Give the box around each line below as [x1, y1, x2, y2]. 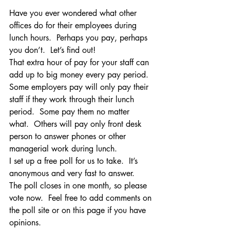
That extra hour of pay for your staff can [9, 56, 151, 68]
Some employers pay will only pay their [9, 81, 151, 92]
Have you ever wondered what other [9, 7, 139, 18]
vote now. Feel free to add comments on [9, 192, 154, 203]
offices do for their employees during [9, 20, 139, 31]
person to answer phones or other [9, 130, 128, 142]
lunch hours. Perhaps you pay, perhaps [9, 32, 150, 43]
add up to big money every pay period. [9, 69, 154, 80]
